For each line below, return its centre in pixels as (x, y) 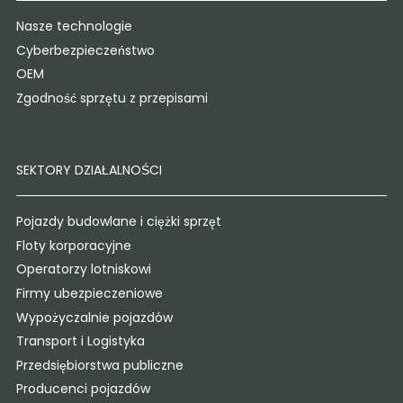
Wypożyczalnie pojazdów (94, 317)
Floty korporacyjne (73, 245)
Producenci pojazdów (83, 389)
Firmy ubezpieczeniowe (89, 294)
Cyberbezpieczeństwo (85, 50)
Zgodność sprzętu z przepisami (112, 98)
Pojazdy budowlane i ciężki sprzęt (118, 222)
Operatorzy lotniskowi (83, 269)
